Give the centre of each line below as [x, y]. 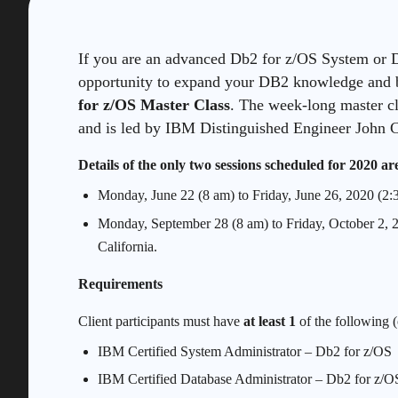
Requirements [120, 283]
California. [128, 246]
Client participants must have [161, 321]
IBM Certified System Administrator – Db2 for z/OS [245, 351]
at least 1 [270, 321]
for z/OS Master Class [154, 104]
